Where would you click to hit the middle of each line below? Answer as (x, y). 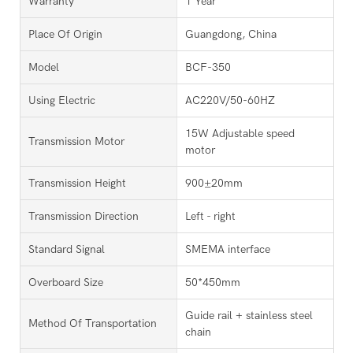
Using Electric (62, 100)
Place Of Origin (65, 34)
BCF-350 (208, 67)
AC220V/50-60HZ (230, 100)
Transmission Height (77, 183)
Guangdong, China (230, 34)
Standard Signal (67, 249)
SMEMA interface (227, 249)
